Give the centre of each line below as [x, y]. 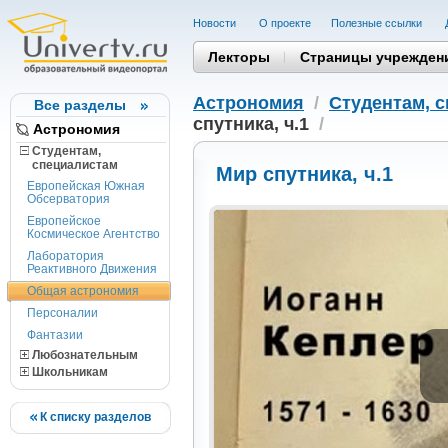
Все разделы [80, 105]
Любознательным [83, 355]
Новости [216, 23]
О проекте [285, 23]
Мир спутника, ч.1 [304, 174]
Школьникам [68, 372]
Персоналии [62, 313]
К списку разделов [94, 417]
